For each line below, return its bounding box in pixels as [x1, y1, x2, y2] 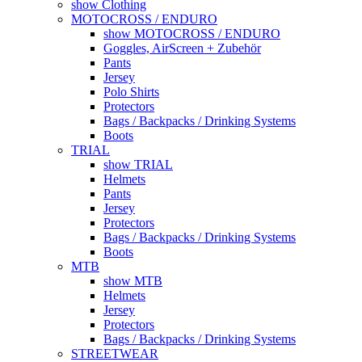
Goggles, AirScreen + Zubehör [103, 40, 261, 55]
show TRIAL [103, 157, 173, 171]
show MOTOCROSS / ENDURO [103, 26, 280, 40]
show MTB [103, 273, 162, 288]
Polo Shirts [103, 84, 159, 99]
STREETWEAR [71, 346, 158, 360]
